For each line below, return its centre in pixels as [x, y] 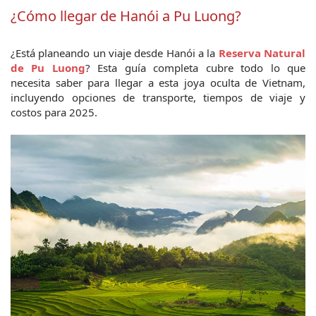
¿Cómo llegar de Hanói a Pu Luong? [126, 16]
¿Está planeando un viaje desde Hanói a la [115, 53]
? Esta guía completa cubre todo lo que [195, 68]
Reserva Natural [262, 53]
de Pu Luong [48, 68]
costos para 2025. [54, 112]
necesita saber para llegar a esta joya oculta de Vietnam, [158, 83]
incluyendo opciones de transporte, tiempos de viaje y [158, 97]
